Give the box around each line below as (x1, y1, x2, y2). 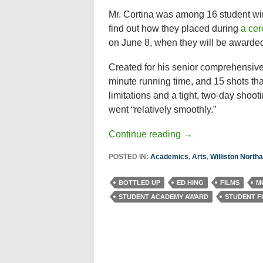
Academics (150, 153, 188, 161)
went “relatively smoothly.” (108, 104, 216, 114)
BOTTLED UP (118, 179, 160, 186)
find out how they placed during (108, 23, 241, 33)
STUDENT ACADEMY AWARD (118, 193, 208, 200)
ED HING (176, 179, 204, 186)
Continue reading (108, 129, 183, 139)
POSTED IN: (108, 153, 150, 161)
